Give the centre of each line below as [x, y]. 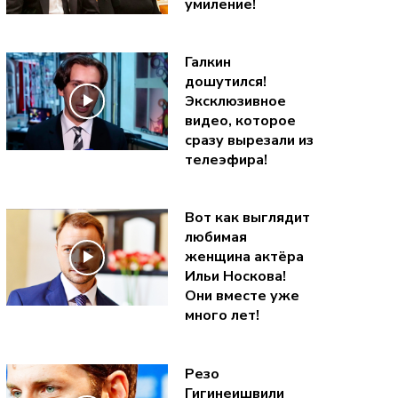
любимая [215, 238]
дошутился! [225, 82]
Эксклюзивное [235, 102]
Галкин [207, 63]
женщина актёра [244, 257]
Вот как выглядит [247, 218]
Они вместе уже [242, 296]
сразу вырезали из [249, 141]
